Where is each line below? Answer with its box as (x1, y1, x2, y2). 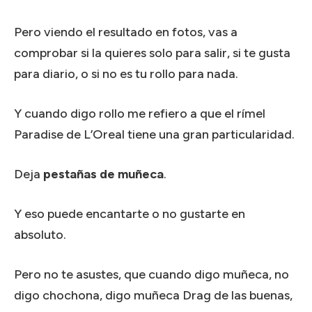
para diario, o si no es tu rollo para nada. (14, 65, 238, 81)
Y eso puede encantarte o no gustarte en (14, 205, 245, 221)
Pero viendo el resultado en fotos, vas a (14, 24, 237, 40)
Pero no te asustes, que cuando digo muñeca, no (14, 266, 289, 282)
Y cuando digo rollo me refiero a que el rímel (14, 105, 265, 121)
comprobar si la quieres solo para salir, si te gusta (14, 45, 290, 61)
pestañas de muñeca (43, 166, 164, 182)
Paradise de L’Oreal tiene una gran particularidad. (14, 126, 295, 142)
